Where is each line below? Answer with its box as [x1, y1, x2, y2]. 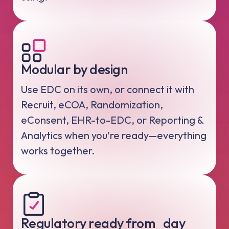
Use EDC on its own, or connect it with [21, 82, 194, 96]
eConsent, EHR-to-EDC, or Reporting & [21, 113, 203, 126]
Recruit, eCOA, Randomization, [21, 98, 163, 111]
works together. [21, 144, 95, 157]
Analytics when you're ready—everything [21, 128, 207, 142]
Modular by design [21, 61, 128, 78]
